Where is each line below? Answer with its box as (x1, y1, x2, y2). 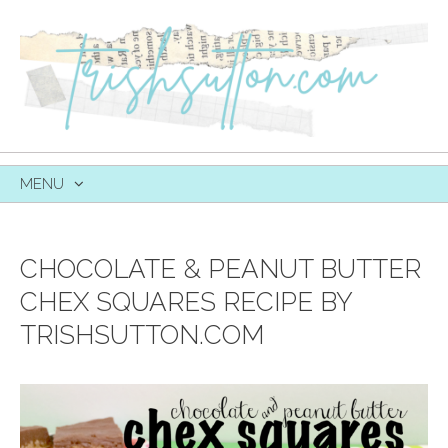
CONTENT (19, 238, 91, 257)
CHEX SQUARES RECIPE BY (20, 286, 352, 317)
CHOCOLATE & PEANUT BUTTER (20, 253, 421, 284)
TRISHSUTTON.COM (20, 319, 264, 350)
